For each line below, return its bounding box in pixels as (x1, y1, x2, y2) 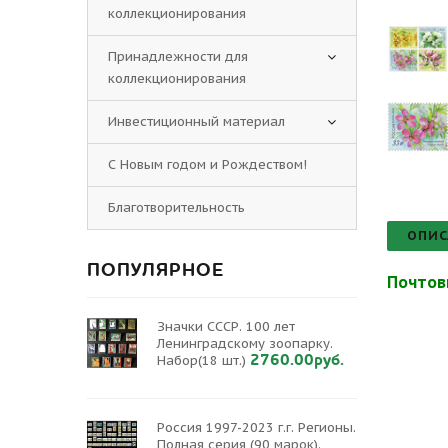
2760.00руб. (250, 349, 344, 371)
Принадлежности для (108, 48, 248, 65)
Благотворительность (108, 199, 245, 216)
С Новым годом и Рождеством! (108, 156, 307, 173)
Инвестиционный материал (108, 113, 285, 130)
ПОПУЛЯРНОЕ (87, 258, 224, 283)
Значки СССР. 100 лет (157, 318, 295, 335)
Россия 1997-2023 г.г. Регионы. (157, 419, 356, 436)
